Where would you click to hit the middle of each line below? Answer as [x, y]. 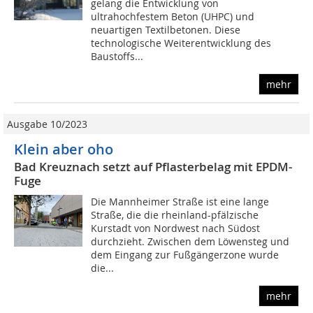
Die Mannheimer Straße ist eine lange [180, 202]
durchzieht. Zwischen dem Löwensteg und [190, 242]
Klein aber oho [64, 150]
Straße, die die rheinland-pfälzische [175, 215]
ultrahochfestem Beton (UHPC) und [173, 17]
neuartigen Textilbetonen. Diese [166, 30]
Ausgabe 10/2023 [47, 124]
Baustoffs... [117, 57]
